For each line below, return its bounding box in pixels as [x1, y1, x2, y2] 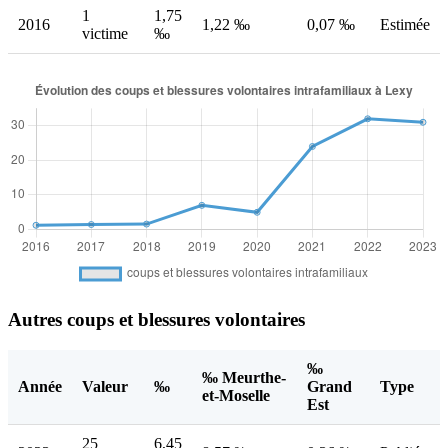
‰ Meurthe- [202, 368, 286, 386]
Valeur [82, 377, 128, 395]
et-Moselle [202, 386, 270, 404]
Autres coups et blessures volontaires [8, 309, 305, 331]
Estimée [380, 16, 430, 34]
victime [82, 25, 128, 43]
